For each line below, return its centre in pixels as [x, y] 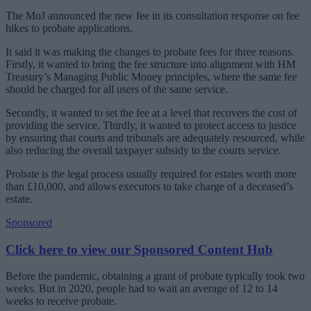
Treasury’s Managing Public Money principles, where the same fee [151, 76]
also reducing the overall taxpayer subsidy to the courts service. [143, 150]
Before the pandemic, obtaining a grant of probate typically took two [155, 276]
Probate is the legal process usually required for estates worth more [151, 174]
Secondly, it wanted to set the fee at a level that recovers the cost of [151, 112]
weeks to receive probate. [61, 301]
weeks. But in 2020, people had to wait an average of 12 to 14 [142, 289]
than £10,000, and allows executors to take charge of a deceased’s [149, 186]
